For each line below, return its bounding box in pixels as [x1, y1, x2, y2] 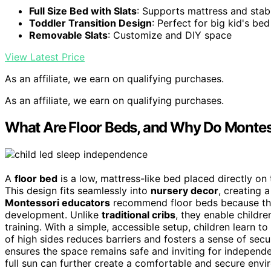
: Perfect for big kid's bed [152, 17, 270, 30]
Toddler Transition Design [29, 17, 152, 30]
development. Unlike [5, 209, 102, 221]
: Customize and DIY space [108, 29, 232, 42]
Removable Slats [29, 29, 108, 42]
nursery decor [151, 184, 218, 197]
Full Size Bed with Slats [29, 5, 137, 18]
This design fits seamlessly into [5, 184, 151, 197]
